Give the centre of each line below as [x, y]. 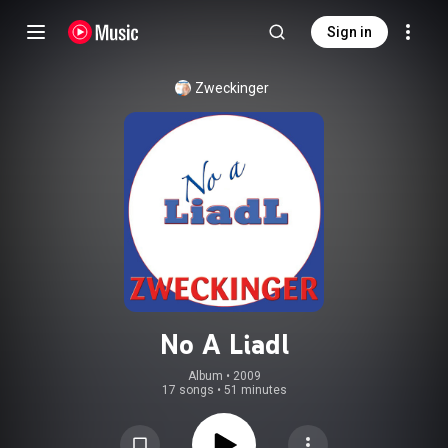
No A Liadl [224, 344]
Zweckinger [232, 88]
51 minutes [255, 390]
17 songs [187, 390]
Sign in [349, 32]
